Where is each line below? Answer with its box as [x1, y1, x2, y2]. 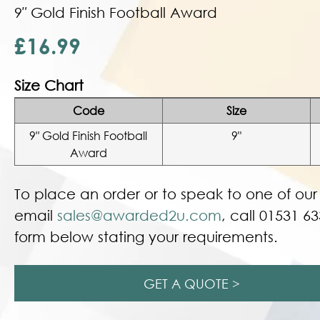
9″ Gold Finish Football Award [14, 4, 217, 21]
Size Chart [14, 76, 84, 94]
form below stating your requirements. [14, 228, 278, 246]
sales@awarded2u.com [57, 206, 221, 224]
